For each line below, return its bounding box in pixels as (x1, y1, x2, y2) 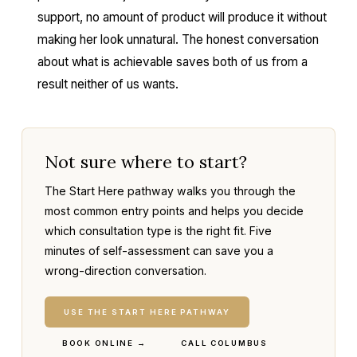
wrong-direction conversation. (44, 264, 206, 277)
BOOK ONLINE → (61, 339, 147, 347)
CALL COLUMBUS (181, 339, 268, 347)
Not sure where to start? (44, 151, 247, 173)
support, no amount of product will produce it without (37, 10, 327, 25)
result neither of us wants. (37, 76, 178, 92)
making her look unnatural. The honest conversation (37, 32, 319, 47)
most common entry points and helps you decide (44, 204, 304, 218)
